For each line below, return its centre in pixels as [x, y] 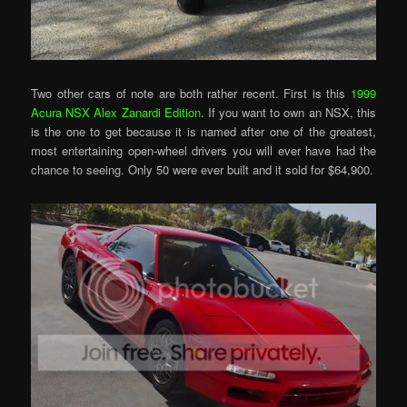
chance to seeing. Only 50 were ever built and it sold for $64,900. [203, 170]
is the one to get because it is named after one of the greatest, [203, 132]
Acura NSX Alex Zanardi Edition [116, 113]
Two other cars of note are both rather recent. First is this [191, 94]
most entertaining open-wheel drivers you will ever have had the [203, 151]
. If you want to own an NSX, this [288, 113]
